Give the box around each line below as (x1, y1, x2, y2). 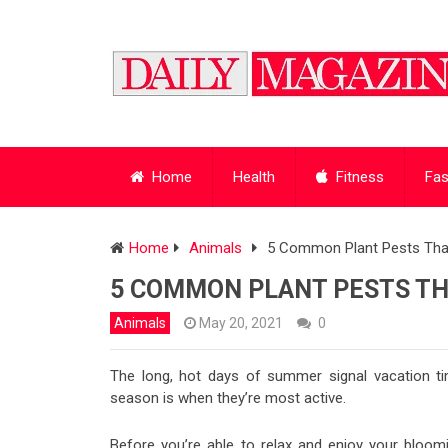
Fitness (332, 168, 384, 187)
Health (233, 168, 275, 187)
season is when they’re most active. (110, 389, 346, 408)
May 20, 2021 (199, 315, 283, 332)
